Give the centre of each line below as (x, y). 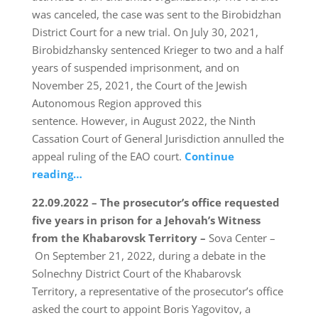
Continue (209, 157)
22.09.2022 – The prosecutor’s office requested (155, 203)
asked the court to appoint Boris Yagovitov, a (141, 309)
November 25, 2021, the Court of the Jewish (139, 86)
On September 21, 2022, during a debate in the (148, 256)
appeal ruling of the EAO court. (108, 157)
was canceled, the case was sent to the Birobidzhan (156, 15)
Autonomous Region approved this (116, 103)
